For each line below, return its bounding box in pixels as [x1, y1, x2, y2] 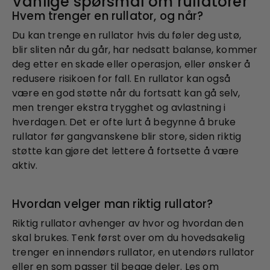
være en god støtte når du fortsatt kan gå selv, [12, 86, 240, 100]
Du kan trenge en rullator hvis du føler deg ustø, [12, 28, 241, 42]
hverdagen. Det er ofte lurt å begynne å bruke [12, 115, 236, 129]
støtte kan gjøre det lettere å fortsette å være [12, 143, 239, 158]
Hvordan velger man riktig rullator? [12, 195, 213, 212]
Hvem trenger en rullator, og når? [12, 7, 204, 24]
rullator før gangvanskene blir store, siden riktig [12, 129, 242, 143]
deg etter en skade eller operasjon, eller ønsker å [12, 57, 251, 71]
